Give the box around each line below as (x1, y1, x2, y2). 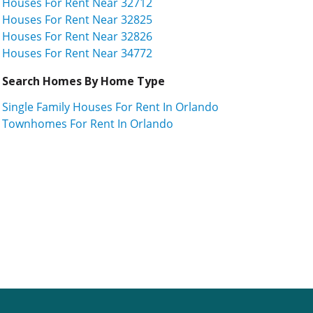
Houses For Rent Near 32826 (2, 28, 152, 44)
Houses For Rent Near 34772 (2, 45, 152, 61)
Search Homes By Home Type (2, 73, 165, 89)
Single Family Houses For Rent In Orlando (2, 99, 219, 115)
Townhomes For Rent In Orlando (2, 115, 173, 131)
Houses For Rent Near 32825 (2, 11, 152, 27)
